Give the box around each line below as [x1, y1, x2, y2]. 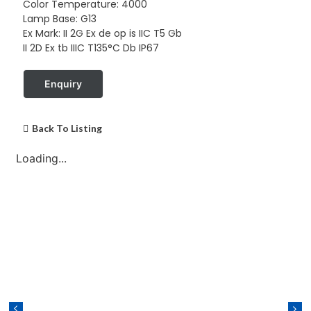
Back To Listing [31, 121, 102, 134]
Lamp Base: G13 [22, 11, 96, 26]
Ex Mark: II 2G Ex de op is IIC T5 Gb [22, 26, 182, 40]
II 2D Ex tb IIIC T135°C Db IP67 [22, 40, 159, 55]
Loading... [15, 151, 67, 165]
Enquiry [44, 77, 82, 90]
